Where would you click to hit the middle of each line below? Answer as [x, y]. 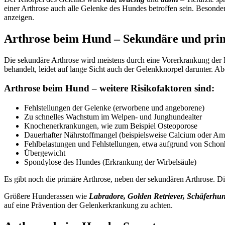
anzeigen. [19, 17]
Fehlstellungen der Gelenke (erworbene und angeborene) [114, 108]
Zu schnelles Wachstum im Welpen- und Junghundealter [113, 117]
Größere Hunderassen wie [46, 196]
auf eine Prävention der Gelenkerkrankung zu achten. [88, 205]
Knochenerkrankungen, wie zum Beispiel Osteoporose [111, 126]
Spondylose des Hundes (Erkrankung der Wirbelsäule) [110, 162]
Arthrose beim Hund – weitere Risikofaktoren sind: [109, 88]
